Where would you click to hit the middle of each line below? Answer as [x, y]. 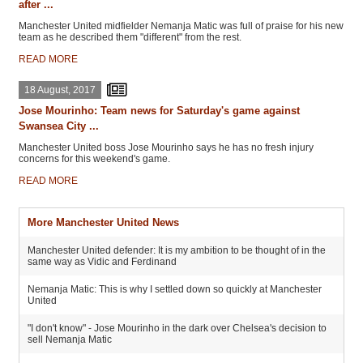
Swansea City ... [59, 126]
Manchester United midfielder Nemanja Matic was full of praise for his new [181, 26]
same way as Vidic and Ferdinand [102, 262]
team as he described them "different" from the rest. [130, 37]
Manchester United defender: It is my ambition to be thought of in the [177, 250]
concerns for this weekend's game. [94, 159]
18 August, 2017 [60, 90]
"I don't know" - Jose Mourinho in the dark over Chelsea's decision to [177, 328]
